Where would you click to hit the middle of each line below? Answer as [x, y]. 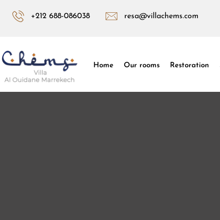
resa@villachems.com [161, 16]
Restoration [190, 66]
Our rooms [142, 66]
